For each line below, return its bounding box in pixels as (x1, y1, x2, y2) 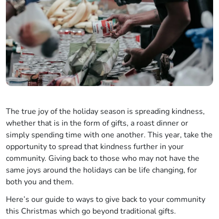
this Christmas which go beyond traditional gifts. (6, 206, 178, 217)
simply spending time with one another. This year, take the (6, 130, 213, 141)
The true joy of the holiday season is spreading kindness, (6, 106, 205, 117)
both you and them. (6, 176, 76, 188)
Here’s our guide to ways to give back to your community (6, 194, 205, 205)
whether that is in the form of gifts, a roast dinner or (6, 118, 188, 129)
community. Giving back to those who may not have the (6, 153, 199, 164)
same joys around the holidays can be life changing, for (6, 165, 197, 176)
